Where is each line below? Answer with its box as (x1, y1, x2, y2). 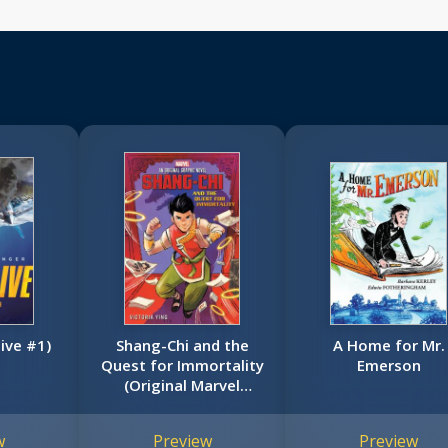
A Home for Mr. (332, 335, 445, 356)
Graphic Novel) (128, 395, 236, 416)
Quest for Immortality (100, 355, 264, 376)
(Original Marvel (124, 375, 241, 396)
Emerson (356, 355, 421, 376)
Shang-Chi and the (115, 335, 249, 356)
